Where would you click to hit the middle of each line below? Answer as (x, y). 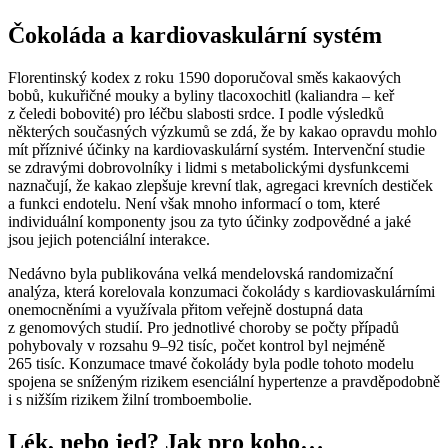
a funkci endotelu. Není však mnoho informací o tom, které (194, 204)
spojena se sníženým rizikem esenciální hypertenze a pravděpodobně (224, 382)
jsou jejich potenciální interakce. (109, 240)
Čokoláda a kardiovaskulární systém (195, 35)
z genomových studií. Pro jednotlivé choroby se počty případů (203, 328)
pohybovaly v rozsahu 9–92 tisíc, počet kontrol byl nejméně (196, 346)
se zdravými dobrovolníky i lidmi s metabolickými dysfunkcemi (208, 168)
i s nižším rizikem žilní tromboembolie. (130, 400)
